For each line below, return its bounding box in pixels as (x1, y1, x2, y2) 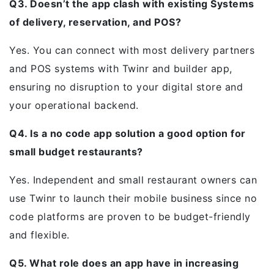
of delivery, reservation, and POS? (9, 16, 181, 28)
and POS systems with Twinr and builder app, (9, 62, 232, 75)
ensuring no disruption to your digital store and (9, 81, 243, 93)
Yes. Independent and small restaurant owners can (9, 174, 257, 186)
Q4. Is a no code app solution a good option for (9, 127, 246, 139)
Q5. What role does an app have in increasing (9, 257, 239, 269)
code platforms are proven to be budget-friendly (9, 210, 251, 223)
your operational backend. (9, 99, 139, 111)
